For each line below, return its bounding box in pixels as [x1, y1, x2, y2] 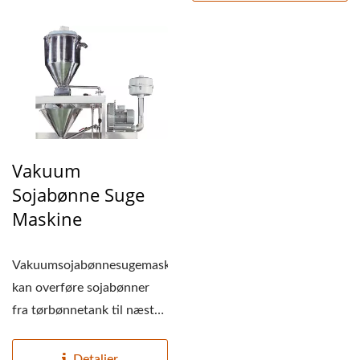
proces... [12, 326, 59, 340]
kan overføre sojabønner [12, 281, 149, 295]
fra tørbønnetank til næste [12, 304, 161, 317]
